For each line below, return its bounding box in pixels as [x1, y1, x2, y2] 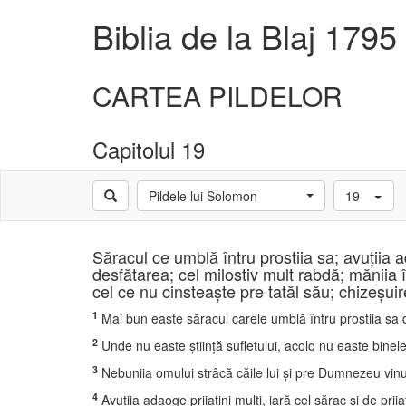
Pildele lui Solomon [149, 187, 257, 205]
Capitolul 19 [92, 133, 205, 165]
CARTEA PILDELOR [92, 76, 343, 115]
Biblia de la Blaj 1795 [92, 13, 397, 59]
